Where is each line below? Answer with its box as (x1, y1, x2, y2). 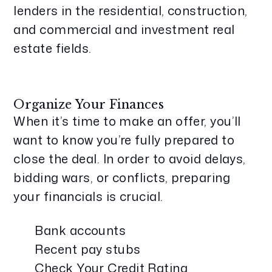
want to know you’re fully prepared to (13, 131, 235, 148)
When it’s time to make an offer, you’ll (13, 112, 241, 129)
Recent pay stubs (35, 240, 141, 257)
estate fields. (13, 39, 92, 56)
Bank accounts (35, 222, 126, 239)
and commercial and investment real (13, 21, 235, 38)
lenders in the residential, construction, (13, 2, 248, 19)
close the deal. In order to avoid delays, (13, 150, 246, 167)
